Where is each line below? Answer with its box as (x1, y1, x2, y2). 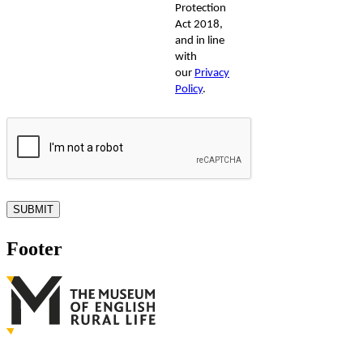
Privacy (194, 67, 230, 80)
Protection (175, 2, 227, 15)
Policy (175, 83, 203, 96)
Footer (6, 238, 62, 260)
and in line (175, 35, 225, 48)
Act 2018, (175, 19, 224, 32)
